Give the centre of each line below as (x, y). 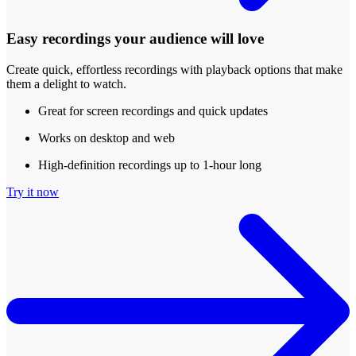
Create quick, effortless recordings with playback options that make (174, 69)
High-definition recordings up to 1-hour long (150, 164)
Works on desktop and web (106, 137)
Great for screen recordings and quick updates (153, 110)
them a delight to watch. (66, 83)
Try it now (33, 192)
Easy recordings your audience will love (135, 39)
